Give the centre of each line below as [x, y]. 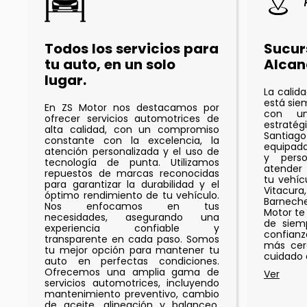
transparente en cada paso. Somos [132, 240]
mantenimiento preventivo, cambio [132, 294]
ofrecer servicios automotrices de [132, 119]
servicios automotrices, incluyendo [132, 283]
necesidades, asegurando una [132, 218]
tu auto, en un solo [110, 65]
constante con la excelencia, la [132, 141]
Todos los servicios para [132, 49]
